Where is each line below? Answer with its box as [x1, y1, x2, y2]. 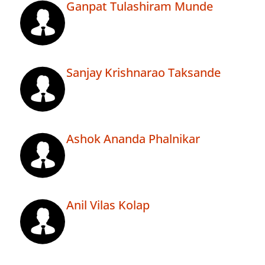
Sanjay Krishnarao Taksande [66, 64, 221, 81]
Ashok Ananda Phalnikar [66, 131, 200, 147]
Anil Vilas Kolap [66, 197, 150, 214]
